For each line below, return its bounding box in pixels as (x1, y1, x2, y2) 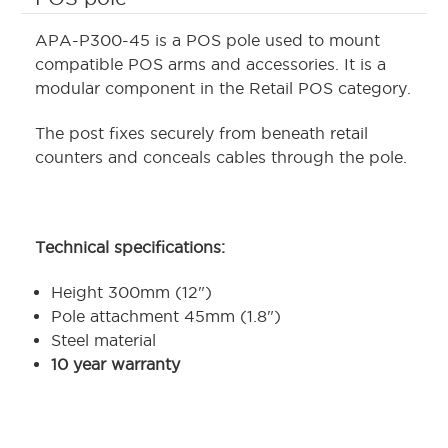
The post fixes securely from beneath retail (35, 124, 368, 143)
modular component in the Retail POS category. (35, 79, 411, 98)
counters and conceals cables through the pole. (35, 148, 412, 167)
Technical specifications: (35, 238, 225, 257)
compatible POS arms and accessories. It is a (35, 55, 386, 74)
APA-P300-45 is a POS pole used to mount (35, 31, 380, 50)
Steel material (51, 331, 157, 350)
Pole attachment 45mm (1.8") (51, 307, 282, 326)
